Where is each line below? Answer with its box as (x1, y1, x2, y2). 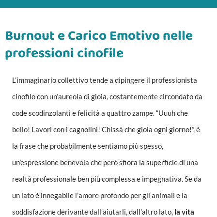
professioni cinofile (5, 43, 124, 64)
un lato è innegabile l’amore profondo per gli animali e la (12, 191, 187, 200)
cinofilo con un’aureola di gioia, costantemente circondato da (12, 92, 202, 101)
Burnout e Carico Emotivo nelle (5, 25, 193, 46)
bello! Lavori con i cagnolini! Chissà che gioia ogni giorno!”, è (12, 125, 200, 134)
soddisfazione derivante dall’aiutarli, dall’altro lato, (12, 207, 174, 216)
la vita (174, 207, 194, 216)
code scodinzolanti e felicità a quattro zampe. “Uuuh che (12, 108, 188, 117)
